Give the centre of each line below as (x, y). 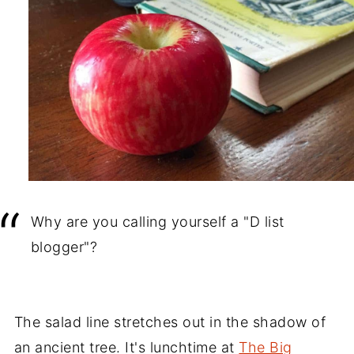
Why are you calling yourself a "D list (157, 222)
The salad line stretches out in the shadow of (170, 322)
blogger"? (64, 247)
